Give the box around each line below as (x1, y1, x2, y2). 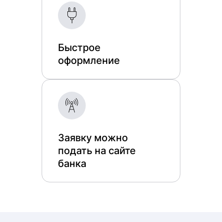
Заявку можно (58, 132, 128, 144)
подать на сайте (58, 145, 136, 157)
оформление (58, 55, 120, 66)
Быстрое (58, 42, 101, 54)
